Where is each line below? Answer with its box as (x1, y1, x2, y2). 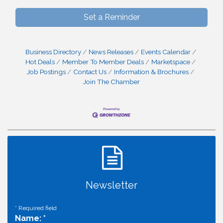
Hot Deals (25, 58, 55, 66)
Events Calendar (140, 48, 191, 56)
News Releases (88, 48, 133, 56)
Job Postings (27, 68, 66, 76)
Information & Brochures (114, 68, 189, 76)
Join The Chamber (83, 78, 140, 86)
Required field (17, 205, 57, 212)
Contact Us (73, 68, 107, 76)
